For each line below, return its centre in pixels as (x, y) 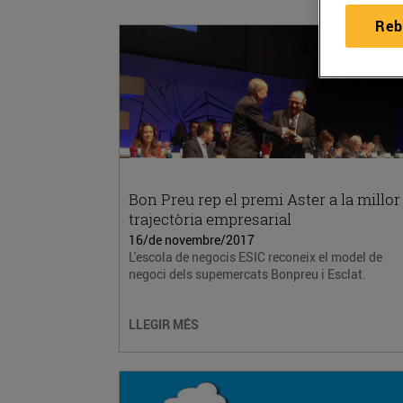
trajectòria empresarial (210, 219)
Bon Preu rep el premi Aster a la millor (264, 199)
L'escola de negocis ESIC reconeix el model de (255, 257)
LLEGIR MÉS (164, 324)
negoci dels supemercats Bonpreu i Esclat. (247, 274)
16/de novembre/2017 (192, 240)
